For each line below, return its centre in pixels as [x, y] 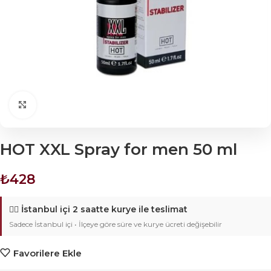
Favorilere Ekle [47, 253]
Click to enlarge [70, 105]
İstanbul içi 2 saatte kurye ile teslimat [104, 209]
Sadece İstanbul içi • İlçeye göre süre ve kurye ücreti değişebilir [116, 224]
